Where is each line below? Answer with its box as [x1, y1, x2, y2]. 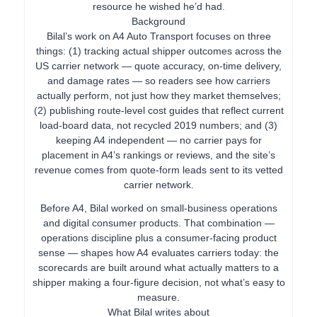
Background [132, 15, 185, 27]
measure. [137, 291, 180, 303]
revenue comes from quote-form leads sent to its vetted [34, 163, 283, 175]
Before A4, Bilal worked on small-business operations [40, 202, 277, 214]
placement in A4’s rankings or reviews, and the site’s [42, 149, 275, 161]
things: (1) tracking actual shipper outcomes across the [35, 45, 282, 57]
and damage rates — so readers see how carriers [47, 74, 270, 86]
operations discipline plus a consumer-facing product [40, 231, 277, 243]
